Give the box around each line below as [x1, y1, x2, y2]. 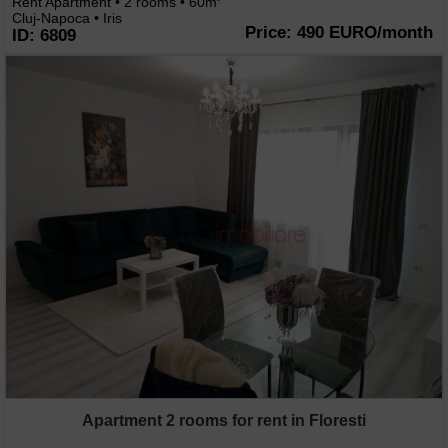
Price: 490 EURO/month [245, 23, 433, 43]
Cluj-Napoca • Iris [12, 10, 122, 27]
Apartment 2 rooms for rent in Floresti [82, 412, 366, 430]
